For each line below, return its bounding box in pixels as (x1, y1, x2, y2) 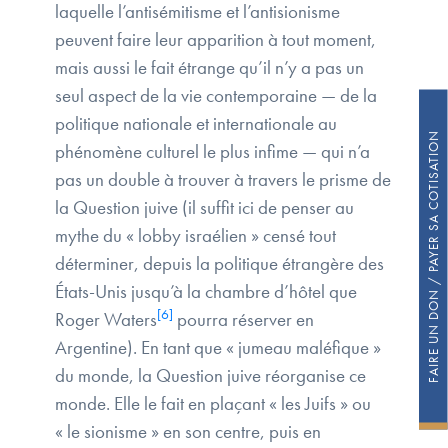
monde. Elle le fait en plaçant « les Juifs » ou (55, 391, 371, 417)
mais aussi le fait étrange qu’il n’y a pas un (55, 55, 364, 81)
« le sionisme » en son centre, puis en (55, 419, 321, 445)
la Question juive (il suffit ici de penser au (55, 195, 354, 221)
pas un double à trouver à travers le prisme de (55, 167, 391, 193)
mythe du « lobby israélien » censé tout (55, 223, 336, 249)
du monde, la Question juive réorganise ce (55, 363, 366, 389)
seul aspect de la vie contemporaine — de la (55, 83, 377, 109)
